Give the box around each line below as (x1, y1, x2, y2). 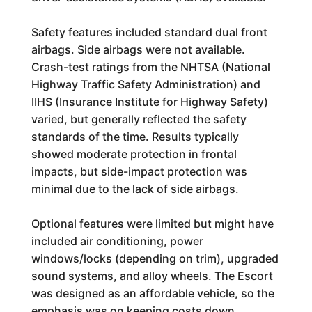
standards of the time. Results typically (31, 130, 239, 143)
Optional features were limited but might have (31, 217, 274, 231)
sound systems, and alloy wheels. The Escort (31, 269, 273, 283)
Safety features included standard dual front (31, 25, 267, 39)
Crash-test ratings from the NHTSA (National (31, 60, 270, 74)
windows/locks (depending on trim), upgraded (31, 251, 279, 265)
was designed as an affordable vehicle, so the (31, 286, 274, 300)
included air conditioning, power (31, 234, 203, 248)
